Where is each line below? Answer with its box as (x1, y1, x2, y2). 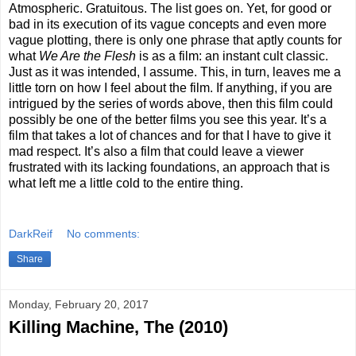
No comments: (67, 226, 141, 240)
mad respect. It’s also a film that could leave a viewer (9, 145, 304, 159)
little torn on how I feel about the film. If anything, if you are (9, 81, 332, 95)
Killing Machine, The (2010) (9, 316, 228, 337)
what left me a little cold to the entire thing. (9, 176, 243, 191)
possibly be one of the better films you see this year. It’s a (9, 113, 327, 127)
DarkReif (9, 226, 52, 240)
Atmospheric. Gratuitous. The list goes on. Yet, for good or (9, 2, 331, 16)
